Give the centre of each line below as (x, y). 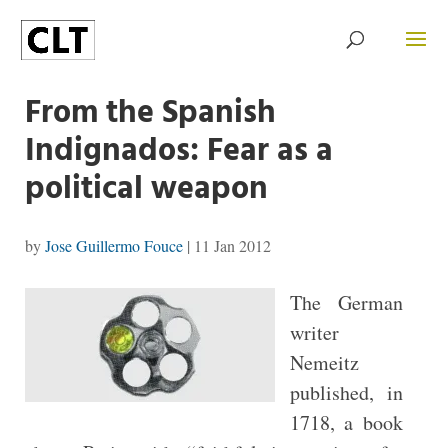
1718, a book (346, 422)
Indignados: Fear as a (178, 151)
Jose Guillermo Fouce (113, 245)
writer (314, 332)
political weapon (146, 189)
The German (346, 302)
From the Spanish (150, 113)
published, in (346, 392)
